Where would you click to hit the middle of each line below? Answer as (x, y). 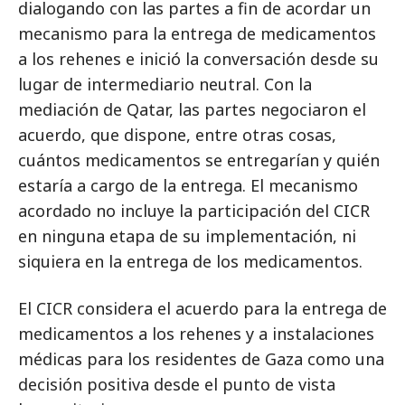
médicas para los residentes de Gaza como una (201, 359)
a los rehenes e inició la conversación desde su (198, 59)
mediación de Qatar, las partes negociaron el (192, 109)
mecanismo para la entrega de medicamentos (197, 33)
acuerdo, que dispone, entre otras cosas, (177, 135)
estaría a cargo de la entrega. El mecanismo (188, 185)
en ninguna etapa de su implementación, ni (187, 236)
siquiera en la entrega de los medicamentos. (190, 261)
